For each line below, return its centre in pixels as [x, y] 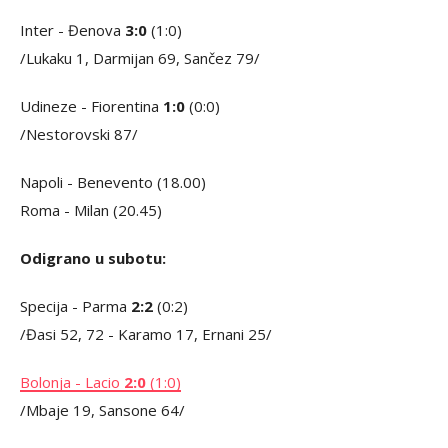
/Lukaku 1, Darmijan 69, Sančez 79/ [140, 57]
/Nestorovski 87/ [79, 133]
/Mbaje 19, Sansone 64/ [102, 409]
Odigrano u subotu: [93, 257]
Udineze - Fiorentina [91, 105]
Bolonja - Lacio [72, 381]
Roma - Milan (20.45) [91, 209]
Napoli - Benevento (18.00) [113, 181]
